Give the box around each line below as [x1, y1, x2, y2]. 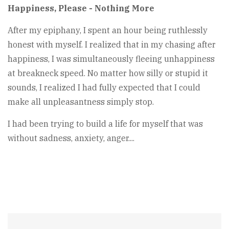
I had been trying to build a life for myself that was [8, 119, 203, 129]
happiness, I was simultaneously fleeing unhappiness [8, 54, 215, 64]
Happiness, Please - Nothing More [8, 3, 154, 14]
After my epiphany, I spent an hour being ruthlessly [8, 25, 208, 36]
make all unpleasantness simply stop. [8, 97, 154, 107]
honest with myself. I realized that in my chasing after [8, 39, 216, 50]
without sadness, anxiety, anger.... [8, 133, 134, 144]
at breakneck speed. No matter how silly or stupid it [8, 68, 208, 79]
